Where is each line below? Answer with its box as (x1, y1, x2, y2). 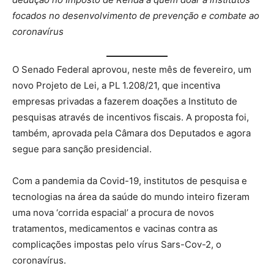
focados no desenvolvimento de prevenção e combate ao (12, 10, 259, 22)
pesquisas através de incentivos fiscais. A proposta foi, (12, 111, 249, 123)
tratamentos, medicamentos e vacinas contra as (12, 222, 218, 234)
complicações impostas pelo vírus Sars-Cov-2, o (12, 238, 221, 250)
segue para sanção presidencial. (12, 143, 152, 155)
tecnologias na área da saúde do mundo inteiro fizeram (12, 190, 250, 202)
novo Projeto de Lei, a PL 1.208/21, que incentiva (12, 79, 220, 91)
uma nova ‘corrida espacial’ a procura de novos (12, 206, 214, 218)
